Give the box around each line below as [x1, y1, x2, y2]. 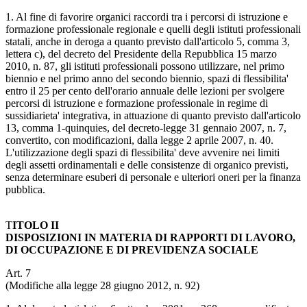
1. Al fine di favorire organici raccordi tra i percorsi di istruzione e [5, 10, 288, 23]
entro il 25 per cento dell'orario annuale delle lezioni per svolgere [5, 84, 284, 97]
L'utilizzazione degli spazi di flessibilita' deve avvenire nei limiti [5, 146, 280, 158]
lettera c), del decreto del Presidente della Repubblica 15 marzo [5, 47, 277, 60]
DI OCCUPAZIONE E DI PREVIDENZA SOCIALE [5, 243, 258, 256]
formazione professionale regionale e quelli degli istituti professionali [5, 23, 301, 35]
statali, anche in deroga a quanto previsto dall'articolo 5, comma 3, [5, 35, 290, 47]
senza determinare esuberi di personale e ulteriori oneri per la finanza [5, 171, 301, 183]
